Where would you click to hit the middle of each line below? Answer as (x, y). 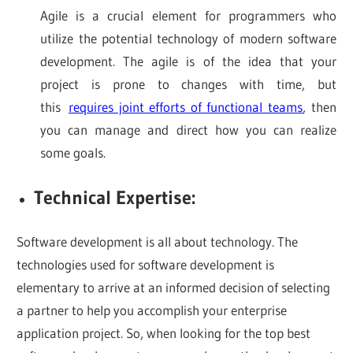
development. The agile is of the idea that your (188, 61)
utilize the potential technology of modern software (188, 39)
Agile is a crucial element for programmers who (188, 16)
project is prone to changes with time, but (188, 84)
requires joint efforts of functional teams (186, 107)
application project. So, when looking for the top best (164, 333)
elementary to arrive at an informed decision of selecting (174, 288)
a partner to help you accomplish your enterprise (152, 310)
